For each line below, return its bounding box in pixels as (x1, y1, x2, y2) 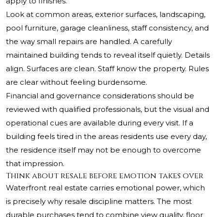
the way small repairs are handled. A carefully (6, 37, 172, 46)
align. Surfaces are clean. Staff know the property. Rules (6, 64, 209, 74)
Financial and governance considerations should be (6, 91, 194, 101)
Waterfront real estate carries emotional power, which (6, 183, 205, 193)
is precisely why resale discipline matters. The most (6, 197, 192, 206)
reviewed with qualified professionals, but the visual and (6, 105, 209, 114)
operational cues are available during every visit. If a (6, 118, 193, 128)
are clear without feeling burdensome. (6, 77, 147, 87)
